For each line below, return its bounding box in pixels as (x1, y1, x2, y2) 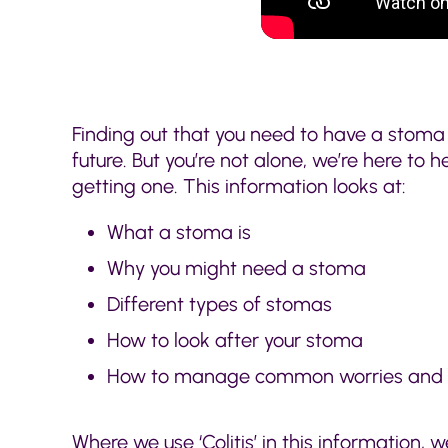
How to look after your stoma (107, 327, 363, 352)
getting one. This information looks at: (72, 173, 406, 198)
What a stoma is (107, 219, 251, 244)
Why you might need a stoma (107, 255, 366, 280)
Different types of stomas (107, 291, 332, 316)
